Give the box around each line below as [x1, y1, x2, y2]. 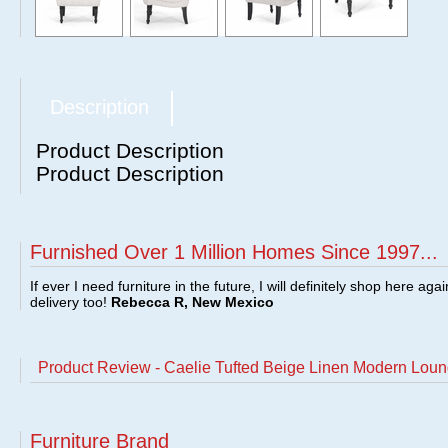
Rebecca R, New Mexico [111, 294, 274, 310]
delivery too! [30, 294, 111, 310]
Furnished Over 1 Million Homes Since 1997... [30, 241, 438, 263]
